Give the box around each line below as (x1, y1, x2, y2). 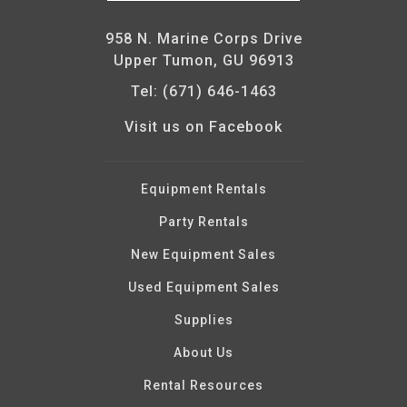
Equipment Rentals (140, 182, 267, 196)
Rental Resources (144, 378, 263, 392)
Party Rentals (158, 214, 249, 229)
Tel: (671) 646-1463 (130, 83, 277, 100)
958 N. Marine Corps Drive (104, 30, 303, 47)
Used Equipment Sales (127, 280, 280, 294)
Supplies (174, 313, 233, 327)
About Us (174, 345, 233, 360)
